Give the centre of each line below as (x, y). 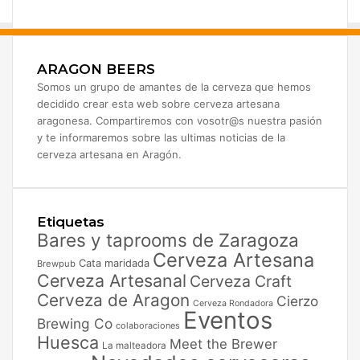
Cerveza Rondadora (233, 303)
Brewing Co (75, 323)
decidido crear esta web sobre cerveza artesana (158, 103)
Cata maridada (114, 263)
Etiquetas (71, 221)
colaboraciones (148, 325)
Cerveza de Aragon (113, 300)
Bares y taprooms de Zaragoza (168, 239)
